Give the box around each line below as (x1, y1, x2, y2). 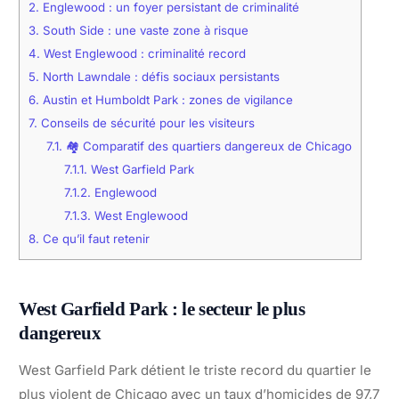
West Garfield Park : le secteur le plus (19, 297, 305, 320)
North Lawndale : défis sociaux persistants (39, 69, 280, 85)
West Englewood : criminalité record (40, 46, 246, 61)
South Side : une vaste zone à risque (39, 23, 248, 38)
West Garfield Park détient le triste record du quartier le (19, 361, 371, 379)
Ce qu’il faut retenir (39, 232, 150, 247)
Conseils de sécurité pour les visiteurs (37, 116, 255, 131)
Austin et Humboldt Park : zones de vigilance (39, 93, 293, 108)
